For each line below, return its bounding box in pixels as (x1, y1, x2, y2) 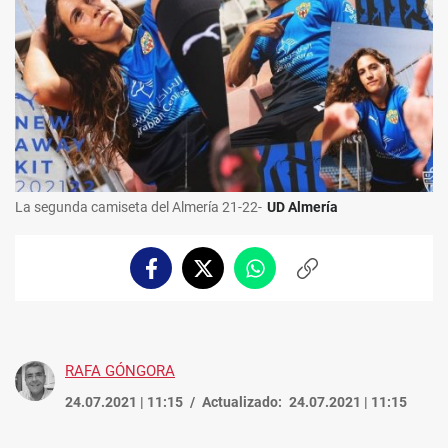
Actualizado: (202, 394, 282, 411)
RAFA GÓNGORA (65, 362, 175, 381)
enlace (305, 288, 350, 305)
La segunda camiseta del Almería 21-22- (15, 199, 262, 216)
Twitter (201, 268, 252, 285)
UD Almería (267, 199, 338, 216)
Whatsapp (253, 268, 323, 285)
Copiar (305, 268, 351, 285)
